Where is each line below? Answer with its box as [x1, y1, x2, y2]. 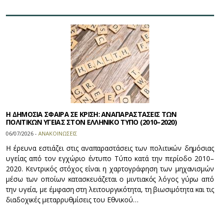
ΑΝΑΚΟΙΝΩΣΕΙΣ [38, 129, 77, 137]
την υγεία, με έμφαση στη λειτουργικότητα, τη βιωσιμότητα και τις [6, 184, 214, 194]
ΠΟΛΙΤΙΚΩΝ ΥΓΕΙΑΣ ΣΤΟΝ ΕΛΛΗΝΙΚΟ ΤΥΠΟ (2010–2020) [6, 117, 177, 127]
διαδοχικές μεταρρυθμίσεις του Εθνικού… [6, 194, 138, 204]
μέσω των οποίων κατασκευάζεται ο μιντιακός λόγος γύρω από [6, 174, 214, 184]
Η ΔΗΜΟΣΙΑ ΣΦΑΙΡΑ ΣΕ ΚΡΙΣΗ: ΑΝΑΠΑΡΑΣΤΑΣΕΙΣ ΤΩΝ [6, 109, 177, 119]
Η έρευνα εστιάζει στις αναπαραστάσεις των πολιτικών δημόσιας [6, 143, 214, 153]
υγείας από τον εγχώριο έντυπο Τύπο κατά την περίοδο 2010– [6, 153, 214, 163]
